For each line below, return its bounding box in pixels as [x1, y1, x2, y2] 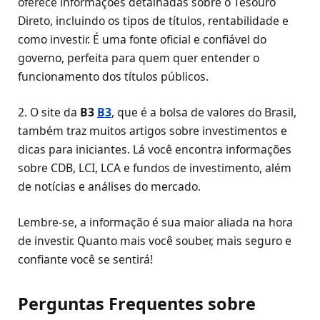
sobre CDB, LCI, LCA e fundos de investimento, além [18, 160, 291, 176]
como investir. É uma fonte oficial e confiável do [18, 31, 266, 48]
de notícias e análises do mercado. [18, 179, 201, 195]
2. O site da [18, 104, 80, 121]
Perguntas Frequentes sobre [18, 292, 256, 316]
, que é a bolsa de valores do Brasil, [111, 104, 296, 121]
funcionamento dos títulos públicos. [18, 69, 209, 85]
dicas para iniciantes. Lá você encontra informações [18, 141, 291, 158]
